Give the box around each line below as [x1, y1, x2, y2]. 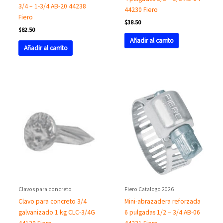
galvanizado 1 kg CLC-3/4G [18, 208, 96, 217]
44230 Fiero [124, 5, 158, 14]
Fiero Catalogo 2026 [124, 186, 174, 193]
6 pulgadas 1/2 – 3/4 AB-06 [124, 208, 201, 217]
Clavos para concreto [18, 186, 72, 193]
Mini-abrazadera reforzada [124, 197, 201, 206]
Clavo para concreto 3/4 [18, 197, 87, 206]
